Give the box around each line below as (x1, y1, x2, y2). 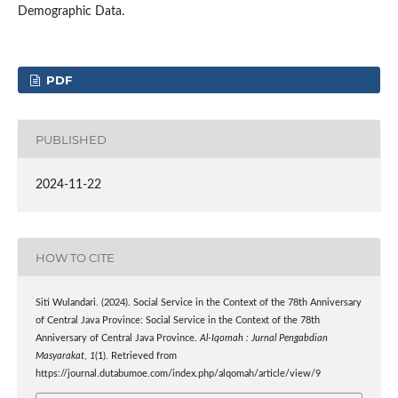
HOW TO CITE (35, 250, 115, 265)
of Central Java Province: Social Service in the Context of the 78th (35, 316, 320, 326)
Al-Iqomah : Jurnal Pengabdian (199, 334, 328, 344)
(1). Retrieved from (94, 352, 177, 362)
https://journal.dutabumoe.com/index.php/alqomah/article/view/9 (35, 370, 321, 379)
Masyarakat (35, 352, 84, 362)
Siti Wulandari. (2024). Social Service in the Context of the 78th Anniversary (35, 298, 362, 308)
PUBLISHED (35, 131, 107, 147)
